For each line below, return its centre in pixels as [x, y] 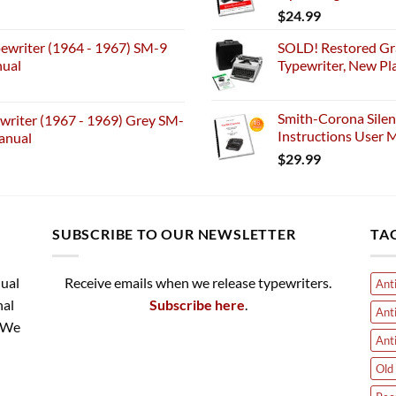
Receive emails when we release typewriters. [198, 282]
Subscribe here [197, 304]
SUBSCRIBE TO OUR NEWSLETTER [174, 234]
